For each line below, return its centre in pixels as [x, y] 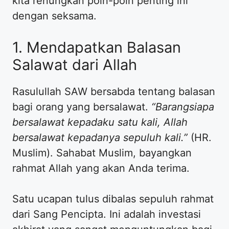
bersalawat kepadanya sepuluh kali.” [100, 137]
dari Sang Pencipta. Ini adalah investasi [107, 214]
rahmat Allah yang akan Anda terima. [101, 168]
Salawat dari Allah [75, 64]
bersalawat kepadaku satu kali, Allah [100, 122]
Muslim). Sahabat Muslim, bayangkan [102, 153]
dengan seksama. [54, 16]
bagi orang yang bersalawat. [82, 107]
